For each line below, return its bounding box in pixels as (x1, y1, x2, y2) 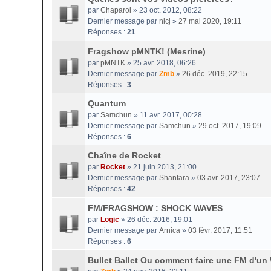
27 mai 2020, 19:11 (178, 17, 241, 25)
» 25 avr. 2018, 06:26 (125, 59, 196, 67)
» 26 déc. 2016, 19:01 (119, 215, 192, 224)
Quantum (88, 99, 126, 108)
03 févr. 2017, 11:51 (188, 226, 252, 235)
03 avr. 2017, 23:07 (197, 174, 260, 182)
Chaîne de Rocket (88, 151, 161, 160)
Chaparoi (100, 6, 131, 15)
